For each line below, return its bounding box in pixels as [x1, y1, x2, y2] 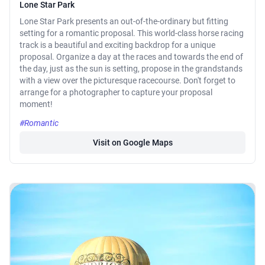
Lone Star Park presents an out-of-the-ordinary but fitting [20, 17, 228, 27]
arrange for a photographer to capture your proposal [20, 88, 212, 98]
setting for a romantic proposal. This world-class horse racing [20, 28, 244, 38]
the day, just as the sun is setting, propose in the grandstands [20, 64, 243, 74]
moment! [20, 99, 53, 109]
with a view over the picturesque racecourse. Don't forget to [20, 76, 235, 86]
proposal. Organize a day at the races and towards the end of [20, 52, 243, 62]
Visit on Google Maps [92, 138, 173, 148]
